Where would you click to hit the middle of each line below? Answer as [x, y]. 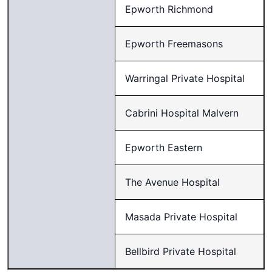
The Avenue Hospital [172, 182]
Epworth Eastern [164, 148]
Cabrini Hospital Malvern [182, 113]
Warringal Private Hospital [185, 78]
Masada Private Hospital [181, 217]
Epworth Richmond [169, 9]
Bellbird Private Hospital [181, 251]
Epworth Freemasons [174, 44]
